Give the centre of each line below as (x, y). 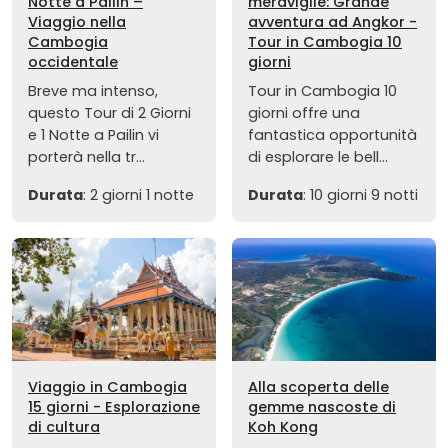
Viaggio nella (77, 22)
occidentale (73, 62)
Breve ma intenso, (93, 91)
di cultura (64, 426)
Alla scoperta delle (318, 386)
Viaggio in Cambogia (107, 386)
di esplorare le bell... (318, 157)
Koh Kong (283, 426)
